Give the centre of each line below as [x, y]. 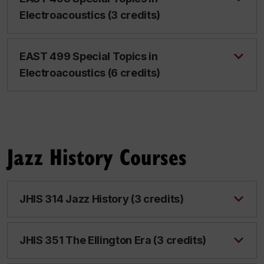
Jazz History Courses [97, 156]
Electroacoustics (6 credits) [90, 73]
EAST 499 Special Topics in [89, 56]
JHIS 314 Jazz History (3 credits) [102, 199]
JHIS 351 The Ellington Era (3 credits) [113, 240]
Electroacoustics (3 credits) [90, 15]
